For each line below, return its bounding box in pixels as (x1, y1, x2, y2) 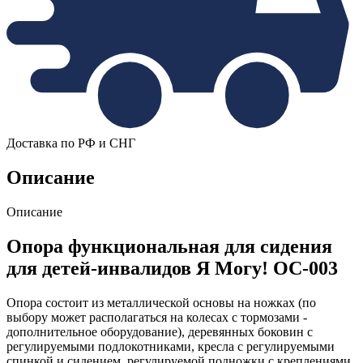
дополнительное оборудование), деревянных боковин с (6, 324, 313, 339)
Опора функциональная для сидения (6, 236, 332, 257)
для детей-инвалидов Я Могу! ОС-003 (6, 258, 338, 279)
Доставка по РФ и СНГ (6, 136, 135, 151)
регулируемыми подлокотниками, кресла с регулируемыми (6, 339, 335, 353)
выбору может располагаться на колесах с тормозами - (6, 310, 307, 324)
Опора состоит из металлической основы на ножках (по (6, 295, 316, 310)
